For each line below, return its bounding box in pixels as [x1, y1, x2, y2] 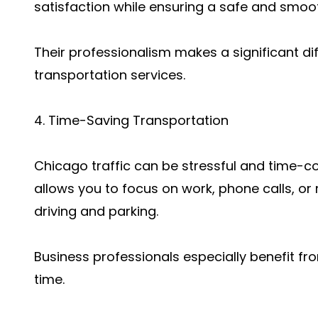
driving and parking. [34, 202, 158, 220]
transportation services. [34, 66, 185, 84]
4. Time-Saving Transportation [34, 111, 229, 129]
